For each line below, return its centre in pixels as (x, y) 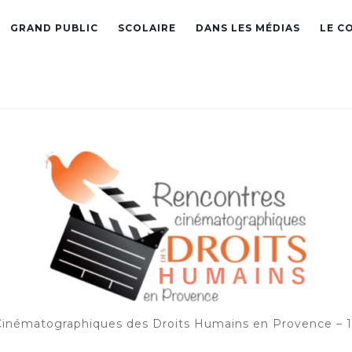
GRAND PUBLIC (54, 28)
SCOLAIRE (147, 28)
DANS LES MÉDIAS (248, 28)
